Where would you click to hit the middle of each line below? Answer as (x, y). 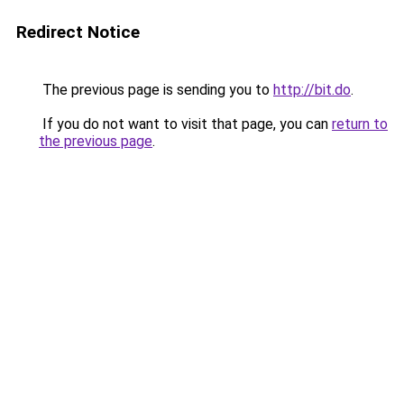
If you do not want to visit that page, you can (185, 124)
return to (360, 124)
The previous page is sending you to (156, 90)
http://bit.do (312, 90)
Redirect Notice (78, 32)
